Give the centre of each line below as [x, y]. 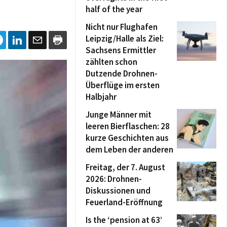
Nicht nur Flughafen [122, 27]
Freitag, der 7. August [125, 167]
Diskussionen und [118, 191]
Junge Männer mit [119, 115]
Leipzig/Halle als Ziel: [125, 39]
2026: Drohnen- [114, 179]
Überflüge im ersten [123, 85]
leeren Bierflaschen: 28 [128, 126]
